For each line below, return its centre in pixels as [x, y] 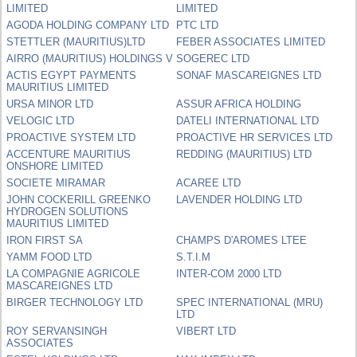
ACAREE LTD [209, 182]
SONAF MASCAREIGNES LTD [249, 75]
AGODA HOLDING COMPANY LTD [88, 25]
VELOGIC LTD [41, 120]
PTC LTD [198, 25]
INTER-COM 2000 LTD [229, 273]
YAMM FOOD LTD [49, 257]
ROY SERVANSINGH [57, 331]
